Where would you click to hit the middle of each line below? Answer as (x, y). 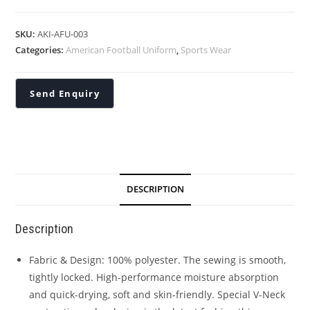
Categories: (41, 49)
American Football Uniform (121, 49)
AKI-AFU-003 (63, 34)
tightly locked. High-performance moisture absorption (154, 277)
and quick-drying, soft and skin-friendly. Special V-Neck (157, 294)
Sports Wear (206, 49)
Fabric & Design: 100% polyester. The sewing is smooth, (158, 260)
